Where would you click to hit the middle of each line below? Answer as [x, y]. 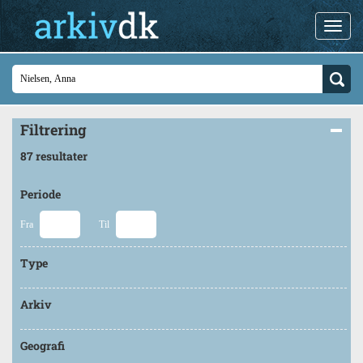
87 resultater [54, 156]
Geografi [43, 346]
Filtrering [53, 130]
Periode [41, 194]
